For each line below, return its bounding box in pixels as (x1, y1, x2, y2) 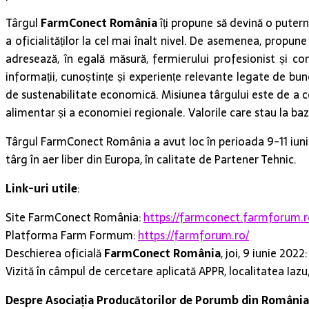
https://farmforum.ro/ (138, 226, 249, 244)
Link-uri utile (6, 179, 77, 197)
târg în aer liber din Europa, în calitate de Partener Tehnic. (6, 150, 297, 168)
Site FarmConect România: (6, 208, 143, 226)
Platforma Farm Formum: (6, 226, 138, 244)
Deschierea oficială (6, 243, 104, 262)
